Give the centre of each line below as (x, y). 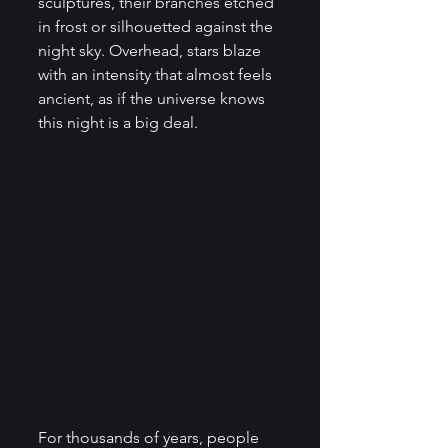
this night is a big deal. (118, 123)
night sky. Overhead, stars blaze (151, 51)
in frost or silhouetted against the (157, 27)
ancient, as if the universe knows (153, 99)
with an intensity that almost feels (157, 75)
